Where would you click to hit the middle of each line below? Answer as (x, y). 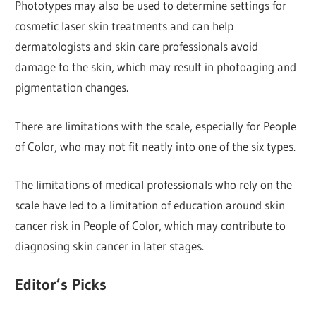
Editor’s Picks (61, 284)
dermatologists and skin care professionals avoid (137, 47)
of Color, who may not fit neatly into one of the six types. (156, 146)
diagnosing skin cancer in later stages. (110, 246)
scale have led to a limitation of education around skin (150, 205)
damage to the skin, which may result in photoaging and (156, 67)
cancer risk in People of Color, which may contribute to (151, 226)
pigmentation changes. (72, 87)
